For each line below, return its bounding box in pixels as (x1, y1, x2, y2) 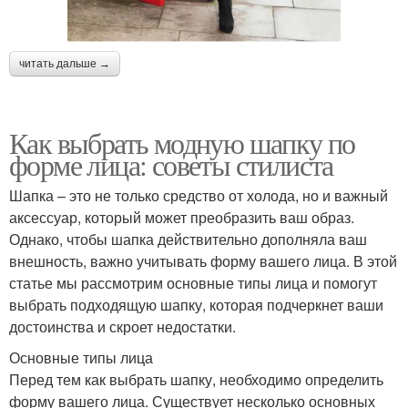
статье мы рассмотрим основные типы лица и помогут (9, 271, 377, 293)
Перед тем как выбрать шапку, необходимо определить (9, 368, 383, 390)
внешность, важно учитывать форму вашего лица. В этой (9, 250, 397, 271)
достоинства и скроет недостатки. (9, 315, 236, 337)
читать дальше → (19, 56, 110, 70)
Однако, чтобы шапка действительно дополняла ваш (9, 228, 367, 250)
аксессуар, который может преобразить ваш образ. (9, 206, 354, 228)
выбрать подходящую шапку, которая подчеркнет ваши (9, 293, 383, 315)
